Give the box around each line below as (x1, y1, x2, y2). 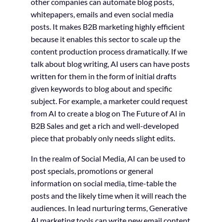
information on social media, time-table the (30, 178, 176, 188)
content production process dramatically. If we (30, 47, 187, 56)
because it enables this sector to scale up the (30, 34, 180, 44)
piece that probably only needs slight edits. (30, 133, 175, 143)
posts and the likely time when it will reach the (30, 191, 186, 201)
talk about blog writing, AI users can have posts (30, 59, 190, 69)
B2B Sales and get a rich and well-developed (30, 121, 179, 131)
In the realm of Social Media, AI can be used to (30, 154, 185, 164)
